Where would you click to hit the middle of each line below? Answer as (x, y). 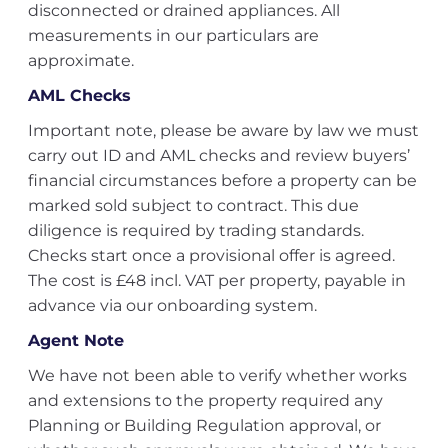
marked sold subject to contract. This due (193, 205)
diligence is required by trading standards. (195, 230)
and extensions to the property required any (205, 400)
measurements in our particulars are (173, 35)
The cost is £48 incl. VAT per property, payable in (216, 280)
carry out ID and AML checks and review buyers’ (218, 155)
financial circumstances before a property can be (222, 180)
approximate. (80, 60)
